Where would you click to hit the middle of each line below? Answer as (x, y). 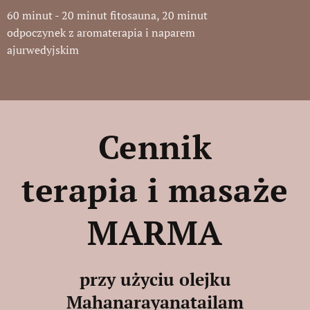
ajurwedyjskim (44, 50)
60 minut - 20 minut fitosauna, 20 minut (107, 15)
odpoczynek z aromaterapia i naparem (101, 33)
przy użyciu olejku (155, 279)
